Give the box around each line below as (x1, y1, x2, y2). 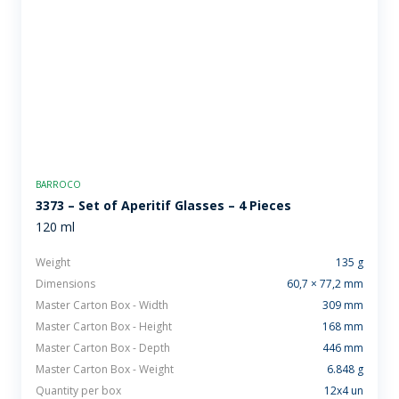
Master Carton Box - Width (36, 297, 168, 313)
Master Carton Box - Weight (36, 361, 174, 377)
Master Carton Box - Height (36, 318, 172, 334)
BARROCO (36, 177, 81, 191)
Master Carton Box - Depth (36, 339, 170, 355)
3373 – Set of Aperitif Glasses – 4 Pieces (36, 196, 291, 214)
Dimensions (36, 275, 95, 291)
